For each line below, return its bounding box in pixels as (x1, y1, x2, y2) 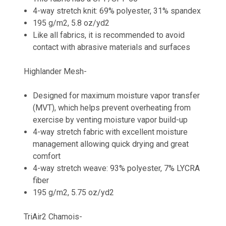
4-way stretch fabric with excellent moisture (33, 127, 188, 137)
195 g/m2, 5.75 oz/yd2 (33, 187, 115, 197)
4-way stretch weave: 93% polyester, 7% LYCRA (33, 163, 200, 173)
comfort (33, 151, 61, 161)
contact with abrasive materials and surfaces (33, 42, 191, 52)
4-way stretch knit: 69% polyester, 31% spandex (33, 6, 201, 16)
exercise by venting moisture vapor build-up (33, 115, 188, 125)
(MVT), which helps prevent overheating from (33, 102, 191, 112)
